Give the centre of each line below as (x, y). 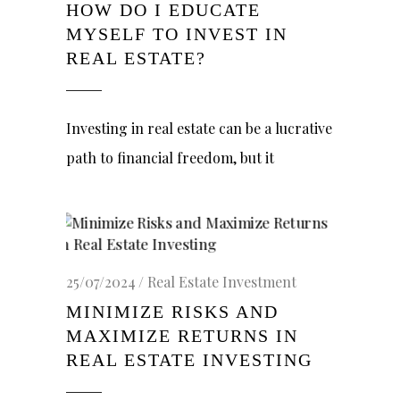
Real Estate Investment (222, 282)
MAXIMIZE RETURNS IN (182, 336)
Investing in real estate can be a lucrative (199, 128)
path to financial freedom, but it (170, 158)
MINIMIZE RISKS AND (172, 312)
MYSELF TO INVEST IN (177, 34)
